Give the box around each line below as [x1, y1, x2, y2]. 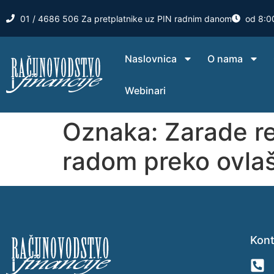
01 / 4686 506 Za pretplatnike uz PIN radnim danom [20, 13, 232, 24]
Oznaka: [62, 117, 165, 147]
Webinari [125, 84, 166, 97]
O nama [207, 53, 243, 65]
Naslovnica [125, 53, 177, 65]
